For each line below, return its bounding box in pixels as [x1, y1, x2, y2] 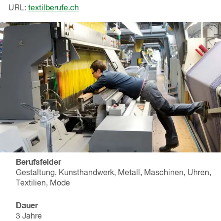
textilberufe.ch [28, 4, 79, 12]
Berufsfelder [16, 158, 62, 167]
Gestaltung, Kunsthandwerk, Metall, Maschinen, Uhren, [16, 169, 212, 178]
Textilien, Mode [16, 180, 71, 188]
